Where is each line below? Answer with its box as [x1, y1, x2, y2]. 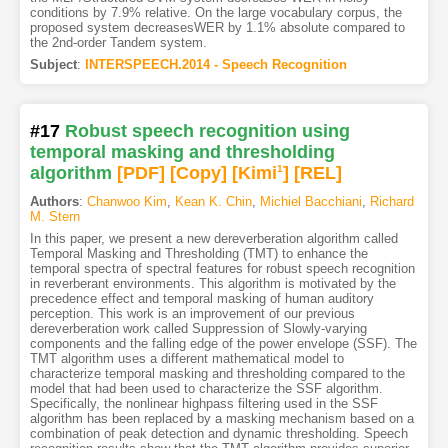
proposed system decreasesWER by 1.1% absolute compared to [29, 20, 405, 36]
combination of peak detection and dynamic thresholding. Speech [29, 426, 408, 442]
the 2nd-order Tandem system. [29, 35, 207, 51]
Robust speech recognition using [64, 121, 350, 142]
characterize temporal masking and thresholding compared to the [29, 366, 405, 382]
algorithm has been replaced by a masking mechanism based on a [29, 411, 414, 427]
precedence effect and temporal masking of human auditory [29, 291, 374, 307]
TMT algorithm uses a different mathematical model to [29, 351, 344, 367]
